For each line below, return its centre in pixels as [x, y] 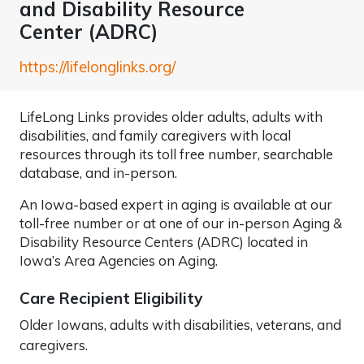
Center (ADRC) [89, 31]
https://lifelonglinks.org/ [97, 67]
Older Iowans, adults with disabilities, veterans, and [180, 324]
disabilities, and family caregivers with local [155, 135]
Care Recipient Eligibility [111, 298]
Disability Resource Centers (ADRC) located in [164, 241]
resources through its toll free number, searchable [176, 154]
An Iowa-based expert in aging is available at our [176, 204]
